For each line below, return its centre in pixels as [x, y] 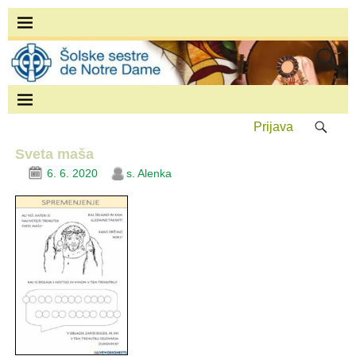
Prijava [273, 127]
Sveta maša [54, 155]
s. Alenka [149, 173]
